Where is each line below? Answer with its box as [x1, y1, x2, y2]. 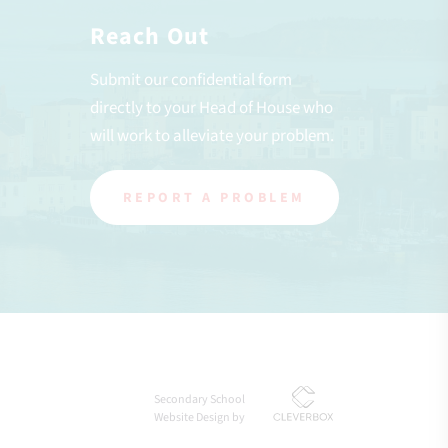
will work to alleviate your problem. [89, 124, 334, 149]
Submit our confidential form [89, 68, 292, 93]
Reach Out [89, 19, 210, 55]
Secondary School [154, 391, 245, 409]
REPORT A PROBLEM [122, 188, 306, 209]
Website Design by [154, 409, 245, 427]
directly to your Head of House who [89, 96, 333, 121]
